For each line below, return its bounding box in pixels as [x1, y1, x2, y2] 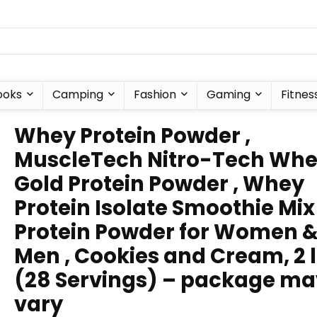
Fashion [134, 86, 176, 103]
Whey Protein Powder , [14, 122, 250, 150]
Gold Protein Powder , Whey [14, 170, 304, 198]
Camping [52, 86, 103, 103]
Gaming [207, 86, 250, 103]
